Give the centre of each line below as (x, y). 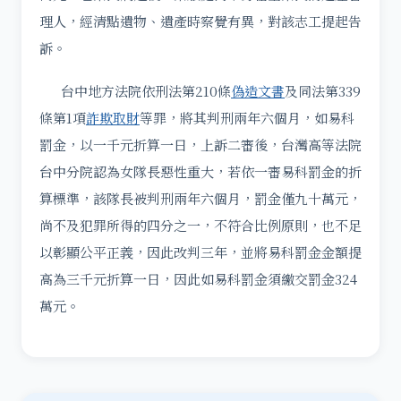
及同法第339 (323, 91)
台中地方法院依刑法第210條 (135, 91)
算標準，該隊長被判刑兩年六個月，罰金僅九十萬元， (200, 198)
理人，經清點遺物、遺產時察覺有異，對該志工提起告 (200, 21)
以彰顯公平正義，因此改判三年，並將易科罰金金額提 (200, 252)
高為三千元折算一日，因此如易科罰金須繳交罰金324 (198, 279)
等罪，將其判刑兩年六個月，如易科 (247, 118)
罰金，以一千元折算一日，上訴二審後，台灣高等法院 (200, 145)
